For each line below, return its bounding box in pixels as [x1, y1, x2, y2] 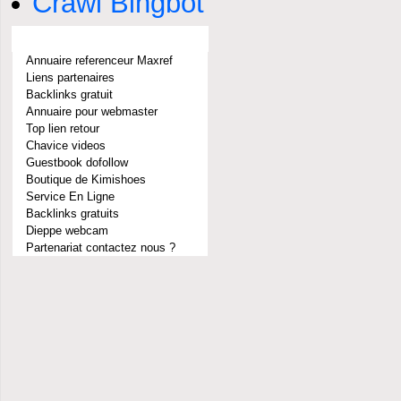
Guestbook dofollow [26, 156, 128, 169]
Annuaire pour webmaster [26, 105, 158, 118]
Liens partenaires [26, 71, 115, 84]
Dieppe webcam [26, 224, 108, 237]
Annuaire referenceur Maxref [26, 54, 173, 67]
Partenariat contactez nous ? [26, 241, 175, 254]
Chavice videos [26, 139, 106, 152]
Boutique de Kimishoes [26, 173, 146, 186]
